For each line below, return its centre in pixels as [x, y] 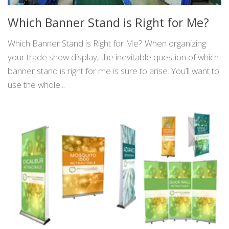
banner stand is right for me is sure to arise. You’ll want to [113, 71]
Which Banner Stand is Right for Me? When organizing [107, 43]
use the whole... [36, 85]
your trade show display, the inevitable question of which [113, 57]
